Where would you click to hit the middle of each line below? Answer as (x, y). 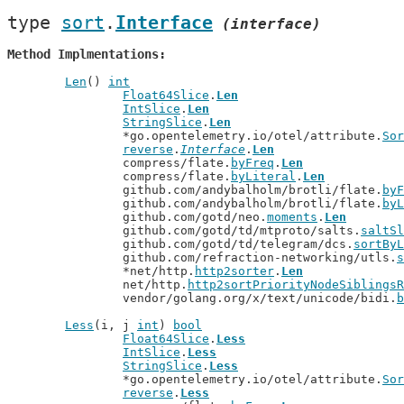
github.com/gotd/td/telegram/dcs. (238, 244)
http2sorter (234, 271)
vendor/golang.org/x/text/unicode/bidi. (260, 298)
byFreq (252, 163)
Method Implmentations (83, 54)
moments (292, 217)
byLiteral (263, 176)
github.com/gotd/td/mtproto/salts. (242, 230)
